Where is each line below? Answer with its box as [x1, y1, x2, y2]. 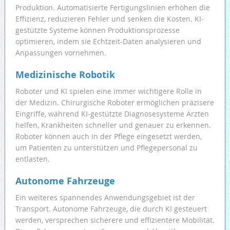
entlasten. [15, 154, 50, 164]
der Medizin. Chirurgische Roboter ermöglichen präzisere [15, 98, 214, 108]
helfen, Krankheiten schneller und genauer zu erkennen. [15, 120, 211, 130]
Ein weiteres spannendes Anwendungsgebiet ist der [15, 193, 195, 203]
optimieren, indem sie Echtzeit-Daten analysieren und [15, 36, 201, 47]
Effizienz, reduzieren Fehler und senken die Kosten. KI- [15, 14, 204, 24]
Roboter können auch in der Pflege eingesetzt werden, [15, 131, 202, 142]
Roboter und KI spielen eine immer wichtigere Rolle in [15, 86, 202, 97]
